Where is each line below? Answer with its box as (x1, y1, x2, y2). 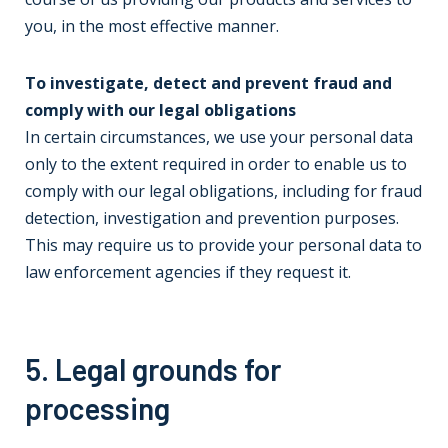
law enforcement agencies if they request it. (25, 261, 351, 283)
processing (25, 390, 170, 426)
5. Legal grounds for (25, 351, 281, 387)
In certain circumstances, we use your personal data (25, 126, 413, 148)
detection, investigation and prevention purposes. (25, 207, 399, 229)
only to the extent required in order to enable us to (25, 153, 407, 175)
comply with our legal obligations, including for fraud (25, 180, 422, 202)
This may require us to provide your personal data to (25, 234, 422, 256)
